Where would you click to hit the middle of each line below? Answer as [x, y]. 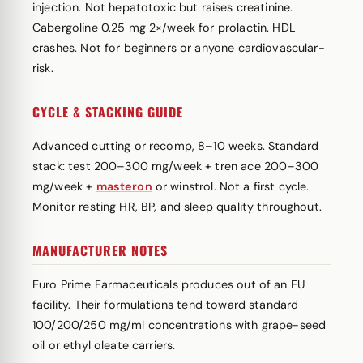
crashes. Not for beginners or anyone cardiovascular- [179, 48]
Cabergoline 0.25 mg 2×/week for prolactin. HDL [164, 28]
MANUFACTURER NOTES [100, 250]
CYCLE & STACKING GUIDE [108, 112]
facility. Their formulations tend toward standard [166, 305]
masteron [124, 186]
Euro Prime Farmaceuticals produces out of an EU [169, 284]
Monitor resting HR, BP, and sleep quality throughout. [177, 207]
